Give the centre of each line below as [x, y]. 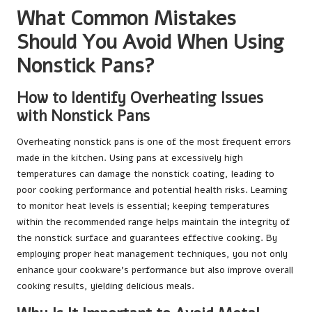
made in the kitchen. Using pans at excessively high [130, 158]
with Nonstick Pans [83, 116]
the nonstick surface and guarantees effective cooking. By [147, 238]
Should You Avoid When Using [150, 42]
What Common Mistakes [126, 19]
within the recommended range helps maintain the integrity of [153, 222]
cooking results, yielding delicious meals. [106, 286]
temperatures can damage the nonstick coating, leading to [146, 174]
